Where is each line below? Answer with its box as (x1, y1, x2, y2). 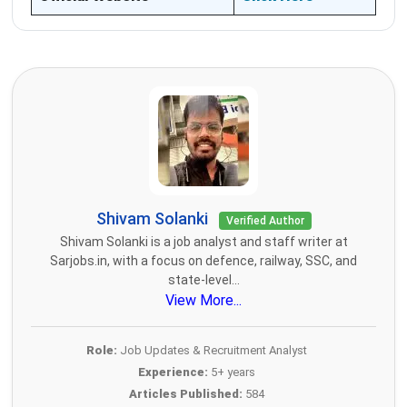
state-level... (167, 272, 240, 287)
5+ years (208, 364, 255, 379)
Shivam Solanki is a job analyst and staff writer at (59, 233, 348, 249)
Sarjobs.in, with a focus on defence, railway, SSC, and (50, 253, 357, 268)
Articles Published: (129, 386, 243, 401)
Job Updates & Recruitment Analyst (117, 342, 307, 357)
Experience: (138, 364, 208, 379)
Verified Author (225, 213, 304, 227)
